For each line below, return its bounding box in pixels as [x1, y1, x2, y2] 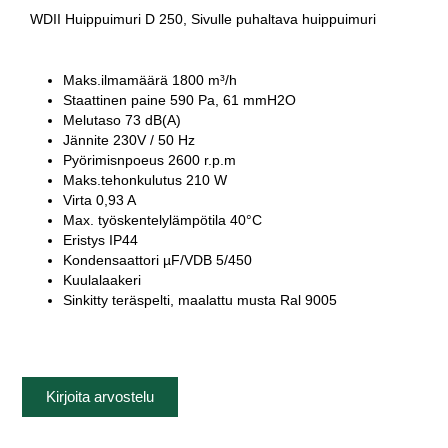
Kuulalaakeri [63, 272, 142, 288]
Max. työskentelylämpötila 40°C [63, 212, 263, 228]
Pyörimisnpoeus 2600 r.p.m [63, 152, 237, 168]
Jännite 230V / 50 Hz [63, 132, 196, 148]
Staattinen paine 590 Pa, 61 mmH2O [63, 92, 297, 108]
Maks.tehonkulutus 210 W [63, 172, 228, 188]
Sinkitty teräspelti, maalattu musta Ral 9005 [63, 292, 338, 308]
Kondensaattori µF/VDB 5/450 [63, 252, 253, 268]
